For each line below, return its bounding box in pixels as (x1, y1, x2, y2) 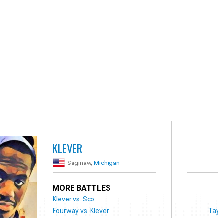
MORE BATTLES (53, 183, 111, 193)
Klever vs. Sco (53, 195, 95, 203)
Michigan (94, 159, 120, 166)
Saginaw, (67, 159, 94, 166)
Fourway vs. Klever (53, 206, 109, 215)
